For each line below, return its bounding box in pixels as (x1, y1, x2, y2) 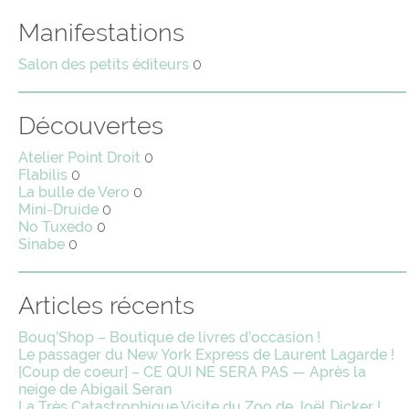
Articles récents (18, 291, 194, 320)
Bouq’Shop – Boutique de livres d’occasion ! (18, 329, 320, 347)
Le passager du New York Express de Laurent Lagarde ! (18, 346, 394, 364)
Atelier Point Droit (18, 149, 141, 167)
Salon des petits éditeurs (18, 56, 189, 74)
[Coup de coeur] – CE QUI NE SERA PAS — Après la (18, 363, 366, 382)
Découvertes (18, 111, 163, 141)
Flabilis (18, 166, 68, 184)
